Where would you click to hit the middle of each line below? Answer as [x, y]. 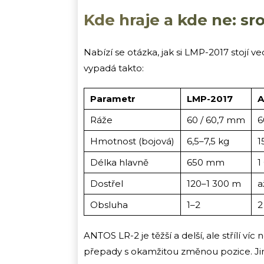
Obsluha [109, 204]
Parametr [113, 98]
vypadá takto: [114, 68]
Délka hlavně [119, 162]
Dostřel [107, 183]
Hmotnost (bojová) [132, 141]
